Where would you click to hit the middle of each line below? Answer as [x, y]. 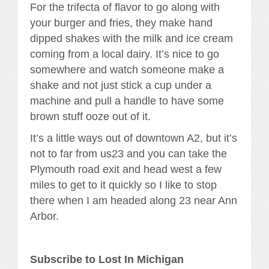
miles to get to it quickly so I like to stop [123, 185]
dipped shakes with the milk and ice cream [131, 38]
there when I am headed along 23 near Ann [134, 200]
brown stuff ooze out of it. [90, 116]
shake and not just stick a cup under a [121, 85]
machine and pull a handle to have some [127, 101]
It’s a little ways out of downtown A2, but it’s [134, 138]
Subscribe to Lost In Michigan [107, 259]
